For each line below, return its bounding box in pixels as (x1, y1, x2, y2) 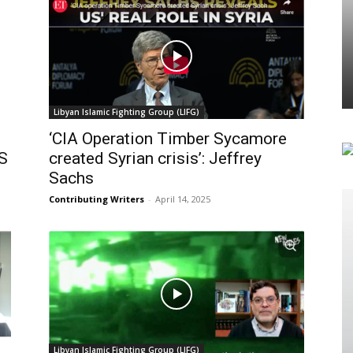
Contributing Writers (49, 193, 144, 205)
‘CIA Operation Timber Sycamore (49, 129, 287, 148)
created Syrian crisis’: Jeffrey (49, 149, 262, 168)
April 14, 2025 (155, 193, 210, 205)
